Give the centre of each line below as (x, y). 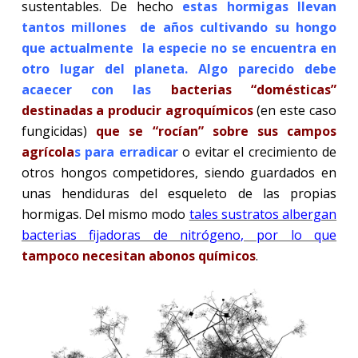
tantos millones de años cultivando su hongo (179, 27)
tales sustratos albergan (263, 214)
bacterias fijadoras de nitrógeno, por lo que (179, 235)
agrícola (48, 151)
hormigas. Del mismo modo (105, 214)
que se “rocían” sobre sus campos (217, 131)
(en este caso (296, 110)
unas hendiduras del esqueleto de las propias (179, 193)
